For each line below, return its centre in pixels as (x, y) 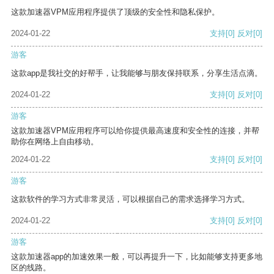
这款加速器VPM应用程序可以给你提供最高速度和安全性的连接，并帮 (135, 131)
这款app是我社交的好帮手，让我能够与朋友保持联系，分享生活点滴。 (137, 73)
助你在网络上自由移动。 (55, 142)
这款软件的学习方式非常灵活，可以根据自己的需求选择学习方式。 (130, 199)
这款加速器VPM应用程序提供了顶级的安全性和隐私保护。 (115, 12)
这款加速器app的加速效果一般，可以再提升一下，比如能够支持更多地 (137, 257)
